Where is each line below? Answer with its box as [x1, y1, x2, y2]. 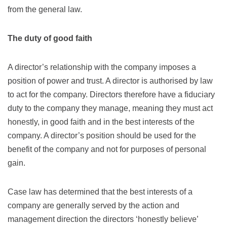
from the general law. [8, 5, 82, 14]
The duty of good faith [8, 33, 92, 43]
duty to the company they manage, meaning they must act [8, 103, 213, 112]
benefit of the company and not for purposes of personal [8, 144, 206, 154]
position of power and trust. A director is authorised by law [8, 76, 213, 85]
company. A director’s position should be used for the [8, 131, 196, 140]
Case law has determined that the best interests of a [8, 187, 193, 196]
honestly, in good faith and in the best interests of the [8, 117, 195, 126]
